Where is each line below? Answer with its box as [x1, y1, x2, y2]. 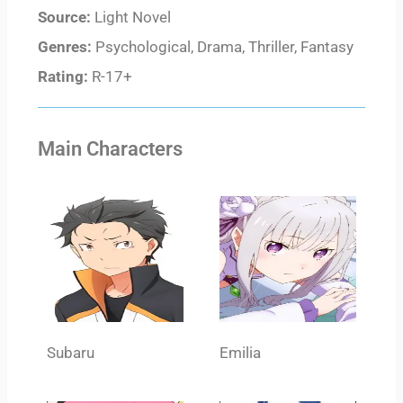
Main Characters [38, 138, 183, 161]
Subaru [47, 344, 94, 363]
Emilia [219, 344, 261, 363]
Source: [38, 7, 91, 26]
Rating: [38, 67, 88, 85]
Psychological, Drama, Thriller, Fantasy [95, 37, 354, 56]
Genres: [38, 37, 95, 56]
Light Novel [91, 7, 171, 26]
